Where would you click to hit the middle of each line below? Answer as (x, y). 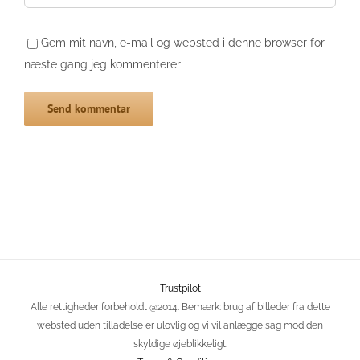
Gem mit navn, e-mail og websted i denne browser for (182, 42)
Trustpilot (180, 288)
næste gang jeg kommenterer (102, 64)
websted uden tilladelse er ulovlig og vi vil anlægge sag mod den (180, 325)
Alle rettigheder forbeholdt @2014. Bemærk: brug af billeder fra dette (180, 307)
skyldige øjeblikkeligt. (180, 344)
